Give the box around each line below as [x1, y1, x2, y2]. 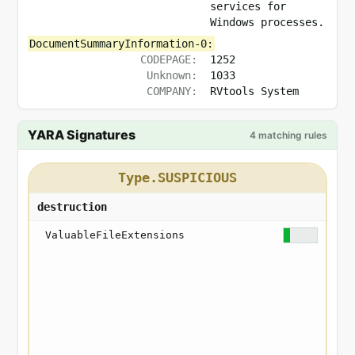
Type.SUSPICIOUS [118, 170, 237, 185]
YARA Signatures [28, 127, 136, 143]
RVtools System [210, 85, 299, 97]
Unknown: [147, 69, 197, 82]
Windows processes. [210, 16, 324, 29]
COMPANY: [147, 85, 197, 97]
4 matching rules [250, 129, 327, 141]
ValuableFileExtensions [45, 229, 185, 241]
